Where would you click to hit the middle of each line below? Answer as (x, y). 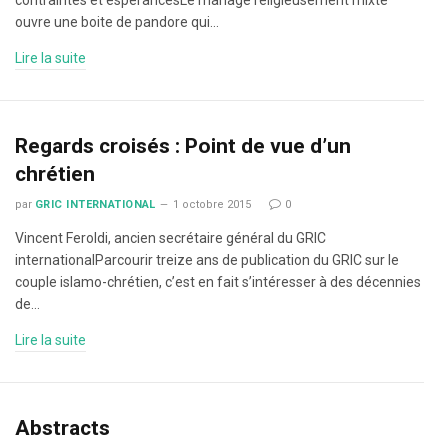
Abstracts (62, 428)
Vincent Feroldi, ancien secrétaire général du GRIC (170, 238)
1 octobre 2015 (211, 204)
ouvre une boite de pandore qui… (117, 22)
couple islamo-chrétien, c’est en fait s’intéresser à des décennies (218, 282)
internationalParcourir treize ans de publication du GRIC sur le (207, 260)
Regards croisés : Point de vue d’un (183, 146)
